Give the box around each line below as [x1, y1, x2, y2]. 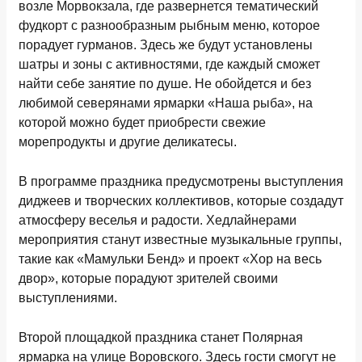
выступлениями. [19, 291, 117, 305]
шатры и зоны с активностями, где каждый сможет [19, 57, 320, 71]
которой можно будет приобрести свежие [19, 116, 266, 129]
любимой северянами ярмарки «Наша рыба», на [19, 96, 313, 110]
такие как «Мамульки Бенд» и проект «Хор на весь [19, 252, 322, 266]
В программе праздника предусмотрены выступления [19, 175, 343, 188]
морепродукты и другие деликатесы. [19, 135, 237, 149]
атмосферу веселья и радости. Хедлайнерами [19, 213, 297, 227]
